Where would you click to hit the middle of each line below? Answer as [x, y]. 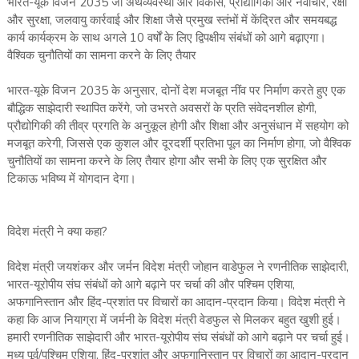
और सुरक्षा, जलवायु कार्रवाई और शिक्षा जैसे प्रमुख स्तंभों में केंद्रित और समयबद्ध [171, 20]
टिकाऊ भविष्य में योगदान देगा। [71, 179]
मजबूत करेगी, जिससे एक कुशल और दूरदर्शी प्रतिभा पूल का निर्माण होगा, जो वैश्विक [179, 144]
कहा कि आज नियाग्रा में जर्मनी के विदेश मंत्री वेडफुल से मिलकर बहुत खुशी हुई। [174, 320]
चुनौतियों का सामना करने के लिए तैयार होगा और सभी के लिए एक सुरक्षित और [167, 161]
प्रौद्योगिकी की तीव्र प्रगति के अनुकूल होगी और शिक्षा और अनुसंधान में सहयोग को [177, 126]
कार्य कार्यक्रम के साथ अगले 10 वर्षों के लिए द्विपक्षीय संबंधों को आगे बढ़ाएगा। [166, 38]
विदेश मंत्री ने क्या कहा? [57, 232]
